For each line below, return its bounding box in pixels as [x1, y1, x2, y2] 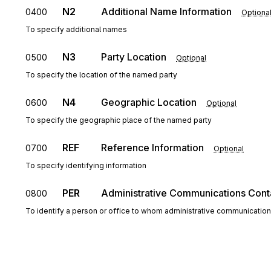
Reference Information [101, 142, 204, 154]
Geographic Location [101, 96, 197, 108]
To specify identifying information [25, 161, 146, 170]
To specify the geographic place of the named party [25, 116, 212, 125]
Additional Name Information [101, 5, 232, 18]
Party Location [101, 51, 166, 63]
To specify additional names [25, 25, 127, 34]
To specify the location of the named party [25, 70, 177, 79]
